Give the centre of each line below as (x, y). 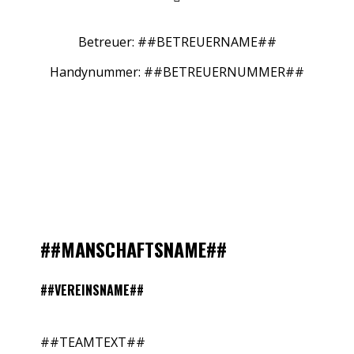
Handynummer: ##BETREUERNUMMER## (177, 72)
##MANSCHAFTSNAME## (134, 249)
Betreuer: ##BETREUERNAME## (177, 41)
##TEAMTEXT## (93, 342)
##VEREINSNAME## (92, 290)
